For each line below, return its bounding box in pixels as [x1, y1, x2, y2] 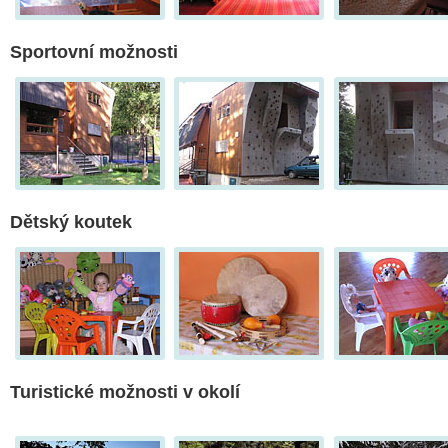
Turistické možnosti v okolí [10, 382, 240, 403]
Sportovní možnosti [10, 42, 178, 63]
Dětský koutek [10, 212, 132, 233]
